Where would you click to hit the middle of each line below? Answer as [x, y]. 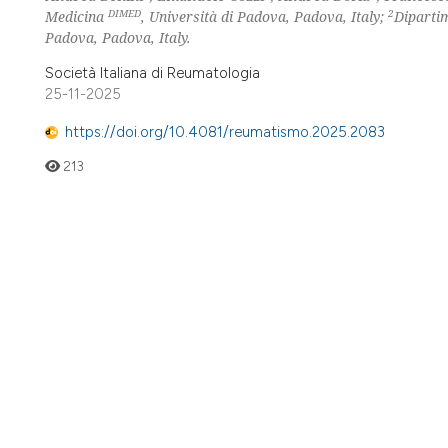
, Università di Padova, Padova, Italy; [264, 17]
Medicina [76, 17]
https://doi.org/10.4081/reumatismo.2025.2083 [225, 132]
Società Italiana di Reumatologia [152, 72]
